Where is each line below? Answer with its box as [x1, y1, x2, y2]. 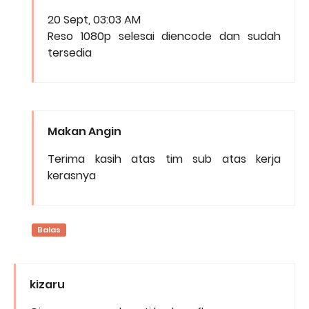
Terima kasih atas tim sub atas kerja [48, 151, 281, 168]
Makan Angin [48, 123, 121, 140]
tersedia [48, 45, 92, 61]
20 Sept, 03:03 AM [48, 12, 141, 28]
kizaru [30, 277, 65, 293]
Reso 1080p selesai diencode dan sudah [48, 28, 281, 45]
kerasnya [48, 168, 96, 184]
